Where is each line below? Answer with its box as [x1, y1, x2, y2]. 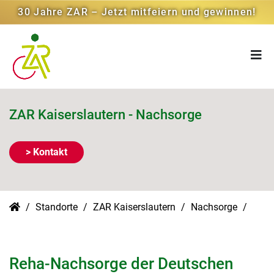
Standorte [35, 201, 80, 213]
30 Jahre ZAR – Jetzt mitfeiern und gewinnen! [18, 6, 256, 18]
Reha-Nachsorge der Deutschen [9, 254, 233, 273]
